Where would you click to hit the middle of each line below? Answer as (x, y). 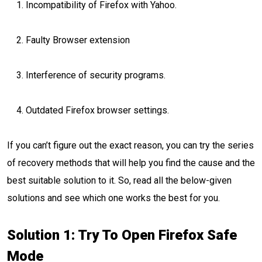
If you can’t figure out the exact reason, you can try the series (130, 145)
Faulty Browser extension (79, 40)
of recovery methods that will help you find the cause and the (131, 163)
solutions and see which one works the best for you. (115, 198)
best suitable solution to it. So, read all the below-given (119, 180)
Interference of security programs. (96, 75)
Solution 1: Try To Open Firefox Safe (122, 235)
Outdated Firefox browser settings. (97, 110)
